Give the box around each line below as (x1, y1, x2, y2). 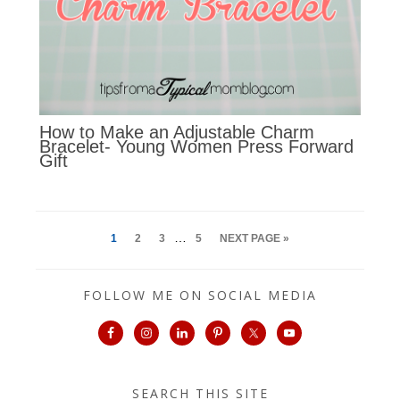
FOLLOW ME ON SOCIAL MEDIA (83, 286, 317, 304)
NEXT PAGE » (220, 231, 289, 245)
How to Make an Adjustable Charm (38, 122, 314, 143)
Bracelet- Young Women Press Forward (38, 137, 354, 157)
